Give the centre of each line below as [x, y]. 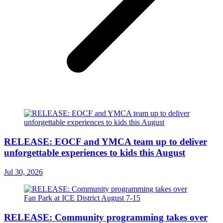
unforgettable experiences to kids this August [95, 153]
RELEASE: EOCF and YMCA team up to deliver [106, 142]
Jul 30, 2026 [23, 172]
